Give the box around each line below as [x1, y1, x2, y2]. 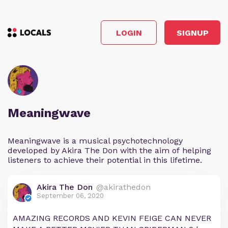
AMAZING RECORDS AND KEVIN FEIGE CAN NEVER [13, 213, 211, 223]
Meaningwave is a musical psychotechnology [8, 136, 183, 146]
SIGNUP [176, 27, 209, 38]
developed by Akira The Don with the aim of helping [8, 146, 211, 155]
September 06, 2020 [37, 192, 104, 199]
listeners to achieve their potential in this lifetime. [8, 155, 202, 165]
